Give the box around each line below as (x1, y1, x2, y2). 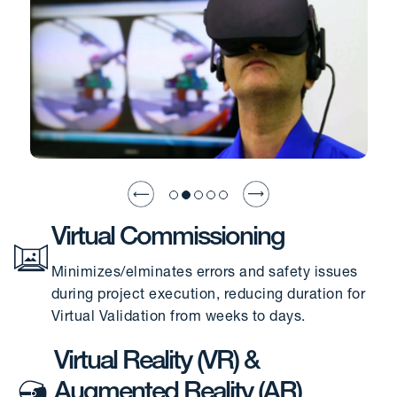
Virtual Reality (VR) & (53, 350, 259, 377)
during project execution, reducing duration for (51, 289, 366, 304)
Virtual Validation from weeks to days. (51, 311, 306, 326)
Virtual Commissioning (51, 226, 284, 253)
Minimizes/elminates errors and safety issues (51, 267, 358, 282)
